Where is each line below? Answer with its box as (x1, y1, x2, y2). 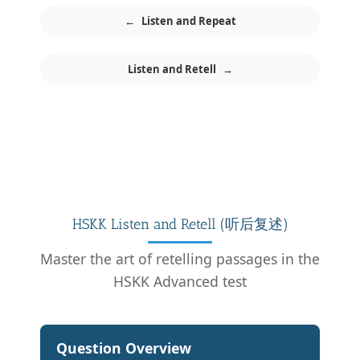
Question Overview (56, 337, 191, 358)
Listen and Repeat (141, 13, 236, 28)
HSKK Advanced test (113, 271, 247, 291)
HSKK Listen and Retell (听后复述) (72, 215, 288, 233)
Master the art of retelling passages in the (40, 248, 320, 268)
